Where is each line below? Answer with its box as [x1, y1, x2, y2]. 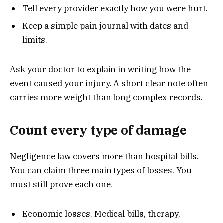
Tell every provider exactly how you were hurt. [22, 2, 208, 14]
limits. [22, 34, 47, 46]
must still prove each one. [10, 179, 112, 190]
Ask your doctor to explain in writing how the [10, 63, 191, 75]
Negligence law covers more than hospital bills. [10, 151, 199, 162]
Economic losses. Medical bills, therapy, [22, 208, 180, 219]
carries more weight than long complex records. [10, 91, 203, 103]
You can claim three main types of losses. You [10, 165, 192, 176]
